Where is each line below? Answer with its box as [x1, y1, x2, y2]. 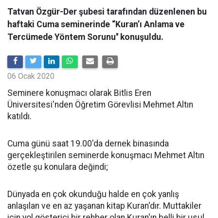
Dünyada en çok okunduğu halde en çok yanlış [7, 189, 179, 199]
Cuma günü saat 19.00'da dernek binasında [7, 139, 169, 148]
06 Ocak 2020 [7, 72, 54, 81]
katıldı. [7, 111, 32, 121]
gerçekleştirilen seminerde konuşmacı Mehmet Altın [7, 150, 204, 160]
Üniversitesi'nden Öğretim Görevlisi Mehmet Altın [7, 100, 193, 109]
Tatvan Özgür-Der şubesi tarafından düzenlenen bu [7, 7, 207, 17]
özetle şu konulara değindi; [7, 162, 110, 172]
